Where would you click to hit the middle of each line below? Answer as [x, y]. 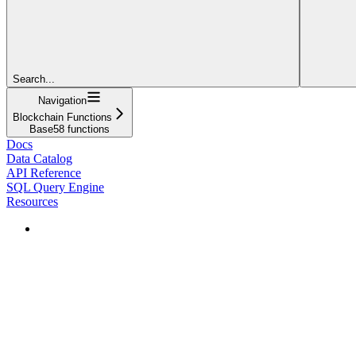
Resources [32, 201]
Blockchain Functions [62, 117]
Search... [34, 79]
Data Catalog [39, 158]
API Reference [44, 172]
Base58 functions [70, 129]
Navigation [62, 100]
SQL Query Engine [55, 187]
